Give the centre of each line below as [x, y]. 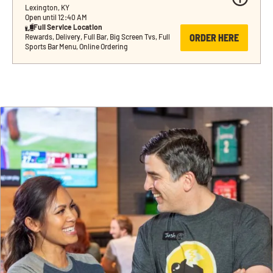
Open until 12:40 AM [56, 17]
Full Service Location [68, 27]
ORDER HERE [214, 38]
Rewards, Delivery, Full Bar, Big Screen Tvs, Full [97, 37]
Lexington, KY [47, 8]
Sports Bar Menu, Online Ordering [76, 47]
